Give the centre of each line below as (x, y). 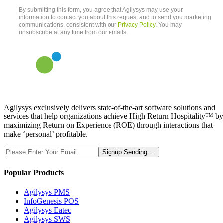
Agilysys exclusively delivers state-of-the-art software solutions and (110, 108)
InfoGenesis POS (51, 201)
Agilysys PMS (47, 192)
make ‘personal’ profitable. (46, 134)
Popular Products (34, 172)
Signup (112, 152)
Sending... (139, 152)
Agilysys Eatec (48, 210)
